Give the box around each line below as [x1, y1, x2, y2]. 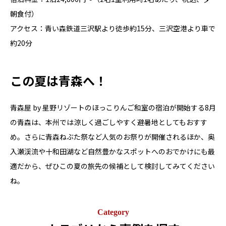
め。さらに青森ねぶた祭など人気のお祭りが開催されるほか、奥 [10, 131, 215, 142]
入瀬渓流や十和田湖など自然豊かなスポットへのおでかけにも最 [10, 146, 215, 156]
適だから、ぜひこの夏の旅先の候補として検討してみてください [10, 160, 215, 171]
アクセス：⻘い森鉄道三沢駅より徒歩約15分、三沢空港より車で [10, 23, 215, 33]
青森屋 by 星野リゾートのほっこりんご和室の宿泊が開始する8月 [10, 102, 216, 112]
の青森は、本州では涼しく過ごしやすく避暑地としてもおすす [10, 117, 207, 127]
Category [97, 207, 129, 216]
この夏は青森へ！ [10, 71, 107, 89]
